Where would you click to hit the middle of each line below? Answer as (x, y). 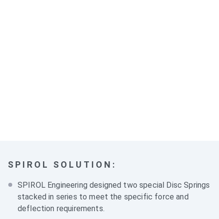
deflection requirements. (61, 208)
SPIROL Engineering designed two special (92, 185)
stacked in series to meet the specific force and (103, 197)
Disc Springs (188, 185)
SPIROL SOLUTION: (62, 164)
